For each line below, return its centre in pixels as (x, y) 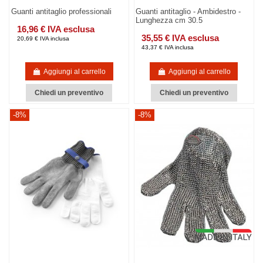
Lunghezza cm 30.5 (169, 21)
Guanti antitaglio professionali (61, 12)
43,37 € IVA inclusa (168, 47)
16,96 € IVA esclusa (55, 29)
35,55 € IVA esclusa (181, 38)
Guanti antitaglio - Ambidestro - (188, 12)
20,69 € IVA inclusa (43, 38)
